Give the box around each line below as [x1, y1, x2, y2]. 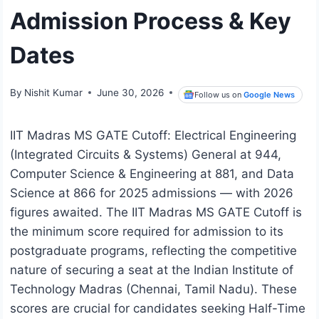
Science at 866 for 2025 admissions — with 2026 [10, 186, 293, 201]
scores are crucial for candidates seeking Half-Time [10, 301, 305, 316]
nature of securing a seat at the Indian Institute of [10, 263, 293, 278]
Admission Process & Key [10, 6, 291, 35]
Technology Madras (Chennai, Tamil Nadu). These [10, 282, 297, 297]
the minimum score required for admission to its [10, 224, 283, 239]
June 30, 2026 [97, 86, 164, 98]
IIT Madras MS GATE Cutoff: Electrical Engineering [10, 128, 296, 143]
